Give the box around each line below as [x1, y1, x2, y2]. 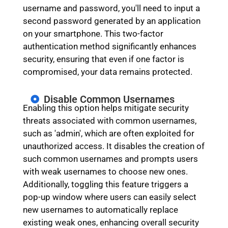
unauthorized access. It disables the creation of [22, 140, 205, 151]
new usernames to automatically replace [22, 204, 178, 215]
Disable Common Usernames [44, 93, 175, 105]
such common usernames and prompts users [22, 153, 198, 164]
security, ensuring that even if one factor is [22, 53, 184, 64]
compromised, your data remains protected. [22, 66, 192, 77]
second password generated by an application [22, 15, 201, 26]
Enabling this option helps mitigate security [22, 102, 189, 113]
